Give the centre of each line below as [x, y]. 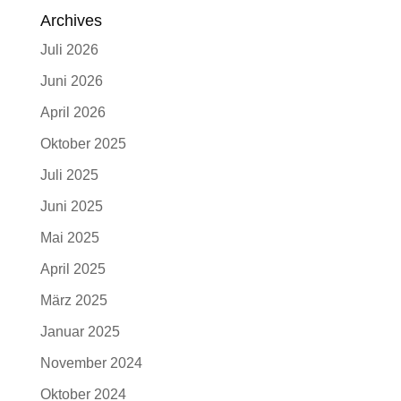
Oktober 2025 [83, 144]
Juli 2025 [69, 175]
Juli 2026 [69, 50]
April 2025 [73, 269]
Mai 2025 [69, 238]
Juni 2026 [71, 81]
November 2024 [91, 363]
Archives [71, 21]
